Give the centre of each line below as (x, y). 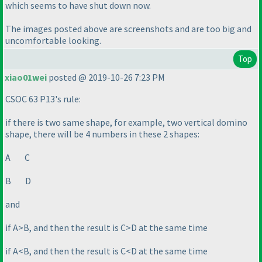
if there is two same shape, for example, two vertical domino (126, 123)
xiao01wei (26, 77)
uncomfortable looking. (53, 41)
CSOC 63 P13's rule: (43, 99)
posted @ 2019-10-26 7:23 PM (106, 77)
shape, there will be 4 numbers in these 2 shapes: (102, 134)
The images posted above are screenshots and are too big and (128, 29)
